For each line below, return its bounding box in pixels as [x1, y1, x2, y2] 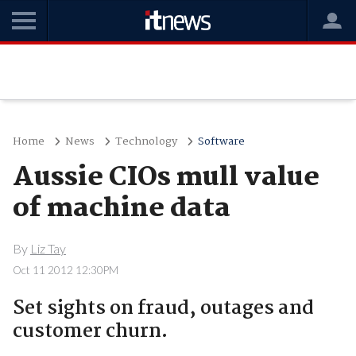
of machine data [12, 188, 230, 230]
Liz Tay [29, 240, 66, 256]
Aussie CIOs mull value [12, 157, 319, 199]
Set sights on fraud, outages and [12, 292, 314, 324]
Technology [114, 133, 177, 150]
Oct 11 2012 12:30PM [12, 263, 118, 277]
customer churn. [12, 315, 168, 347]
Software [197, 133, 245, 150]
